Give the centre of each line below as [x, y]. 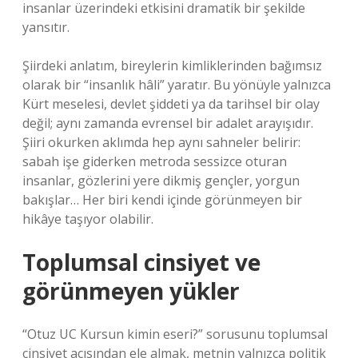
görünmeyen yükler [131, 291]
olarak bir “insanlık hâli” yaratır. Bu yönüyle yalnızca [177, 85]
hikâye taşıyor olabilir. [88, 219]
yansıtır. [46, 27]
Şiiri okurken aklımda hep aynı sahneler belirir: [161, 142]
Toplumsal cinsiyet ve [141, 262]
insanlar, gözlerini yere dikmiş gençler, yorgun [161, 181]
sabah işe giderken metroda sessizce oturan [155, 161]
